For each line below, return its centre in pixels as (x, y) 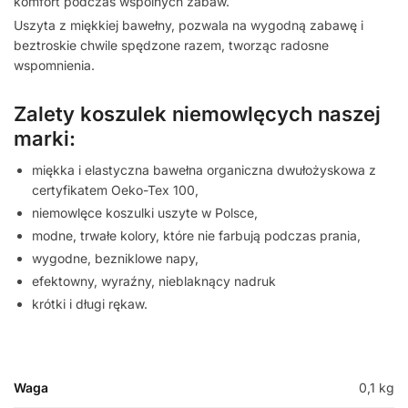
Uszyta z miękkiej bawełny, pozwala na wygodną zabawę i (189, 25)
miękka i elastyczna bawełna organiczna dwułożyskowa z (204, 169)
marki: (45, 138)
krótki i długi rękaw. (90, 303)
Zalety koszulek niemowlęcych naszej (197, 113)
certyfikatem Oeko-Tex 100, (115, 189)
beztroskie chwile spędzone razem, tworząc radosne (171, 46)
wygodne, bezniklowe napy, (115, 258)
